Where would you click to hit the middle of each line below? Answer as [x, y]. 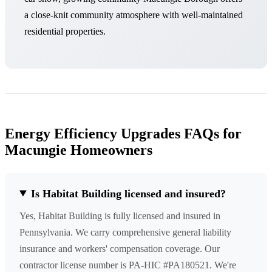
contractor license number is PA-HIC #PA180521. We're [128, 265]
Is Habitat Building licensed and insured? [129, 193]
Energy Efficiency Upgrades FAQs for [123, 133]
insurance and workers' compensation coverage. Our [120, 248]
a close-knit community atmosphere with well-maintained [134, 15]
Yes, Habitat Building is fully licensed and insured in [120, 216]
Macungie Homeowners [79, 150]
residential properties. [65, 31]
